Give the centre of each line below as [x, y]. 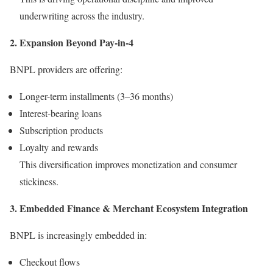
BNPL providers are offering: [66, 69]
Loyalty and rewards [59, 147]
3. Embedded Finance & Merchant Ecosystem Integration [129, 208]
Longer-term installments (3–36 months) [96, 96]
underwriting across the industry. [82, 15]
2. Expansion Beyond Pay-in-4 [72, 42]
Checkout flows [50, 261]
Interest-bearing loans [61, 113]
